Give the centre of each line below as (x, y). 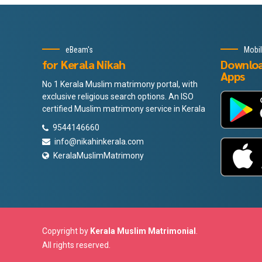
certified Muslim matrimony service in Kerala (124, 109)
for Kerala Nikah (84, 65)
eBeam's (79, 49)
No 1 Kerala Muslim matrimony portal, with (120, 85)
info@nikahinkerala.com (99, 141)
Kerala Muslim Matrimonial (143, 231)
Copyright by (66, 231)
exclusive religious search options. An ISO (118, 97)
